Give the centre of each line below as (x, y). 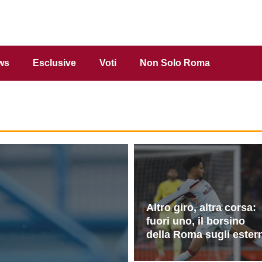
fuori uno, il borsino (196, 221)
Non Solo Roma (175, 63)
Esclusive (54, 63)
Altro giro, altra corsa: (201, 207)
